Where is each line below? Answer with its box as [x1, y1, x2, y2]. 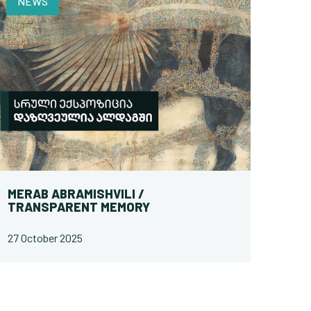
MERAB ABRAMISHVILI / [8, 187, 144, 202]
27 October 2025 [8, 232, 83, 246]
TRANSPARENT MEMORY [8, 200, 150, 215]
